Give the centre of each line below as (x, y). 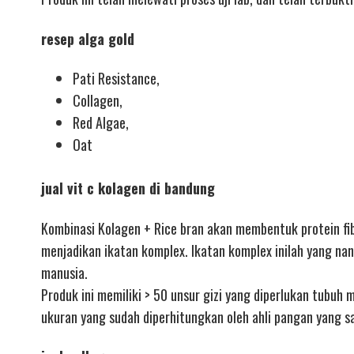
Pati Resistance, (116, 79)
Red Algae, (101, 123)
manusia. (64, 272)
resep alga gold (88, 38)
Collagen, (98, 101)
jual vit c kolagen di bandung (128, 188)
